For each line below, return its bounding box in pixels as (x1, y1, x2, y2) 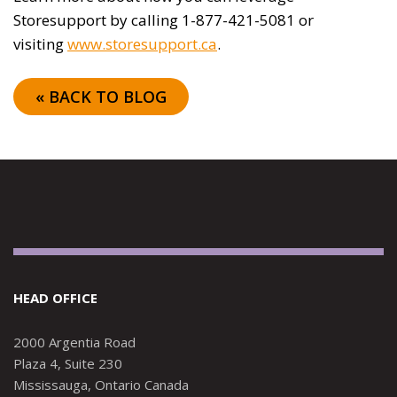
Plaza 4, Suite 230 (13, 354, 122, 373)
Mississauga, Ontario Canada (13, 376, 189, 394)
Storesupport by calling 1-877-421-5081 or (13, 10, 314, 31)
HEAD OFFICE (13, 289, 97, 307)
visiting (13, 34, 67, 55)
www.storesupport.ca (67, 34, 217, 55)
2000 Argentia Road (13, 333, 136, 352)
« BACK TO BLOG (35, 86, 167, 108)
